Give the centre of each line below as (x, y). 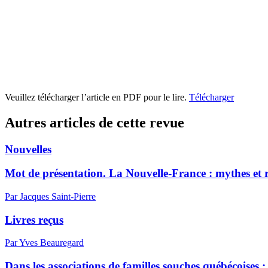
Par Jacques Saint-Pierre (50, 196)
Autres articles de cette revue (95, 122)
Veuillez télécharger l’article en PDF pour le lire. (97, 97)
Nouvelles (28, 149)
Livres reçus (34, 220)
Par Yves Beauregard (44, 243)
